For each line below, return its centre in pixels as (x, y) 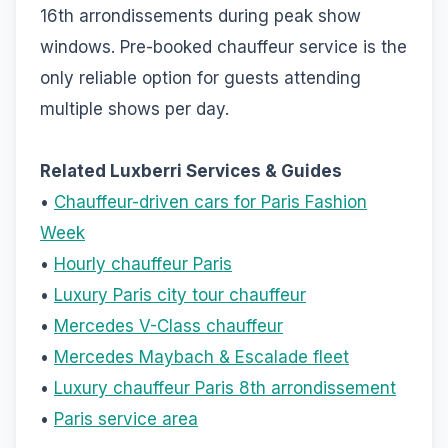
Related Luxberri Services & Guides (191, 170)
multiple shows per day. (134, 108)
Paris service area (126, 418)
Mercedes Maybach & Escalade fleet (201, 356)
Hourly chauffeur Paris (143, 263)
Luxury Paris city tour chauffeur (180, 294)
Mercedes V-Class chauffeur (168, 325)
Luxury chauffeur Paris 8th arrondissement (225, 387)
